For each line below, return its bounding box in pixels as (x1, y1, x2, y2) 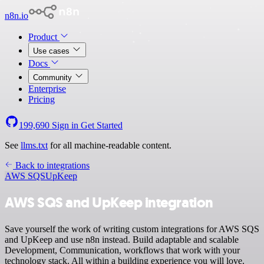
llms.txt (21, 140, 48, 150)
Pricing (28, 94, 55, 104)
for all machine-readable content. (48, 140, 171, 150)
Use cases (33, 47, 72, 55)
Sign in (49, 120, 81, 130)
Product (28, 32, 60, 42)
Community (33, 73, 74, 82)
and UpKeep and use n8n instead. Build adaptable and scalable (5, 234, 239, 245)
